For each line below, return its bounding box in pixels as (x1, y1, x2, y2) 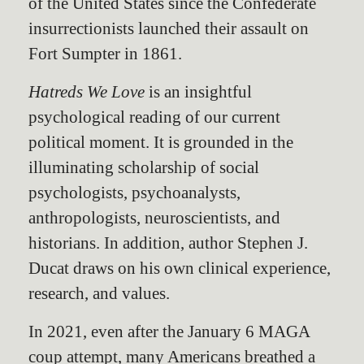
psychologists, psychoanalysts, (28, 182, 240, 201)
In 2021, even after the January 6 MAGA (28, 321, 310, 340)
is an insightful (149, 81, 252, 101)
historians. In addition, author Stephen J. (28, 232, 308, 252)
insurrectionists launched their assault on (28, 18, 309, 37)
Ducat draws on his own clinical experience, (28, 258, 331, 277)
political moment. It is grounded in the (28, 132, 293, 151)
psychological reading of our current (28, 106, 280, 126)
